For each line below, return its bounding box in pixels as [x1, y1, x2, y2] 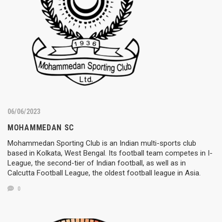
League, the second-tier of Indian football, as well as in [7, 158, 186, 167]
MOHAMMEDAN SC [7, 122, 75, 132]
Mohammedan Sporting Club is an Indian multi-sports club [7, 138, 196, 148]
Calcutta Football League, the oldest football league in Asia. [7, 168, 201, 177]
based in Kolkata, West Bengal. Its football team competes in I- [7, 148, 213, 158]
